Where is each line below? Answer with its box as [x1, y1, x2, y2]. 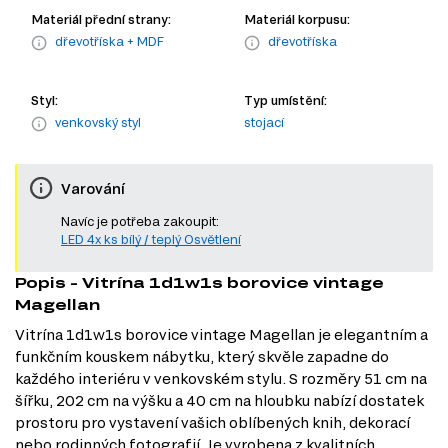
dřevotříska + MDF [55, 34, 164, 49]
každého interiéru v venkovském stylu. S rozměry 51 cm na [15, 370, 427, 388]
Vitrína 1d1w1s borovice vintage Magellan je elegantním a [15, 326, 428, 344]
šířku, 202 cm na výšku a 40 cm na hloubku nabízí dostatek [15, 392, 424, 410]
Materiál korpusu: [244, 12, 350, 27]
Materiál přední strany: [31, 12, 171, 27]
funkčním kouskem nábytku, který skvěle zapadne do [15, 348, 389, 366]
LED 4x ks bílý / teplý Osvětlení [61, 232, 241, 247]
